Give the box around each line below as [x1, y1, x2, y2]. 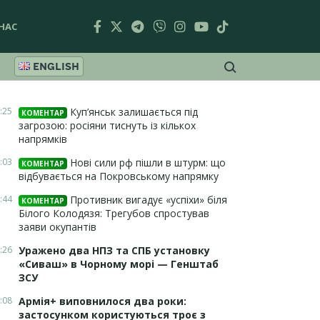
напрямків [19, 132, 67, 146]
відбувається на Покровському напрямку [19, 169, 219, 183]
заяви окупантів [19, 220, 96, 234]
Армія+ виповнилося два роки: [19, 294, 186, 308]
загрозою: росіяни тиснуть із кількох [19, 119, 196, 132]
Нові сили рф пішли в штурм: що [67, 156, 226, 169]
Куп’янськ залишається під [67, 105, 198, 119]
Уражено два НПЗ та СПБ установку [19, 244, 210, 257]
